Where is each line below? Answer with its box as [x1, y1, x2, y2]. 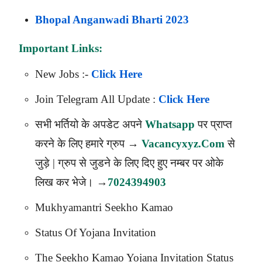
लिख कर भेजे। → [35, 176, 108, 189]
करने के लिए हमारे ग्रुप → [35, 137, 142, 150]
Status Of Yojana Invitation [35, 226, 156, 239]
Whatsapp [145, 118, 195, 131]
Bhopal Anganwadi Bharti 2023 [35, 13, 189, 26]
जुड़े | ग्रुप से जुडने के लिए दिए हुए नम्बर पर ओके [35, 157, 223, 170]
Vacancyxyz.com [142, 137, 225, 150]
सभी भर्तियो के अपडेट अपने [35, 118, 145, 131]
